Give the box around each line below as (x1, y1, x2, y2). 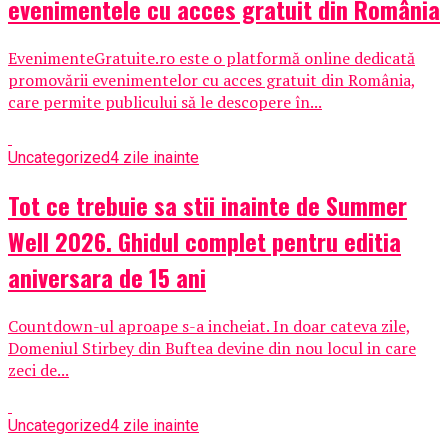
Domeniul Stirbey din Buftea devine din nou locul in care (8, 336, 416, 359)
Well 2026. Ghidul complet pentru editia (8, 222, 401, 259)
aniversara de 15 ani (8, 258, 206, 295)
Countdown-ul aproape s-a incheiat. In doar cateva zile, (8, 314, 411, 337)
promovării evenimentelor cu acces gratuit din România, (8, 68, 416, 91)
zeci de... (8, 358, 69, 381)
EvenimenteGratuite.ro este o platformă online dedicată (8, 46, 415, 69)
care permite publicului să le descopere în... (8, 90, 322, 113)
